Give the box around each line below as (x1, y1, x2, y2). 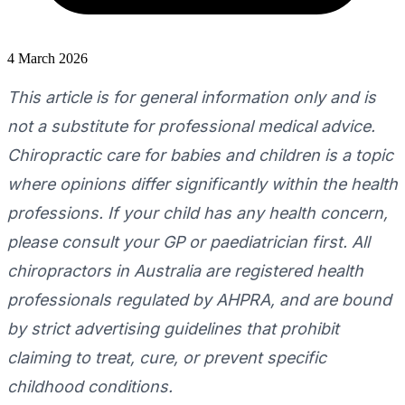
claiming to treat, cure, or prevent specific (7, 348, 326, 368)
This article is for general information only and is (7, 88, 376, 108)
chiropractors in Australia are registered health (7, 261, 363, 281)
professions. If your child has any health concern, (7, 203, 388, 223)
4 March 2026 (7, 51, 88, 67)
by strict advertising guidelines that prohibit (7, 319, 339, 339)
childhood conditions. (7, 377, 173, 397)
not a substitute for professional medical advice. (7, 117, 375, 137)
